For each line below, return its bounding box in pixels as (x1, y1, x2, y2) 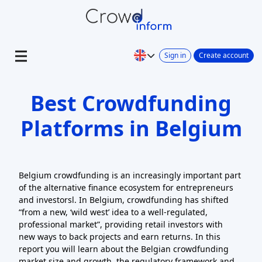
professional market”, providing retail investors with (19, 219, 223, 230)
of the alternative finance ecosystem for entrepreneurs (19, 182, 233, 193)
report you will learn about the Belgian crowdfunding (19, 243, 229, 254)
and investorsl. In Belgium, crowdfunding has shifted (19, 194, 229, 205)
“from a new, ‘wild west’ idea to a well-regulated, (19, 206, 208, 218)
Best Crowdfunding (30, 89, 232, 118)
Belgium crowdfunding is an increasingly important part (19, 170, 241, 181)
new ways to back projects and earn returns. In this (19, 231, 220, 242)
